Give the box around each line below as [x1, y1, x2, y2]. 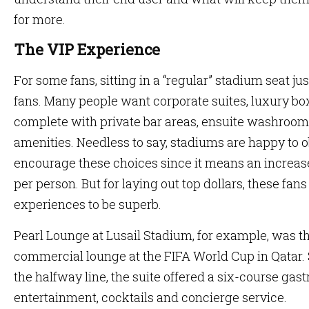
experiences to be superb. [14, 196, 161, 212]
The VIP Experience [14, 39, 160, 59]
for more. [14, 11, 68, 28]
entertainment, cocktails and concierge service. [14, 289, 287, 306]
